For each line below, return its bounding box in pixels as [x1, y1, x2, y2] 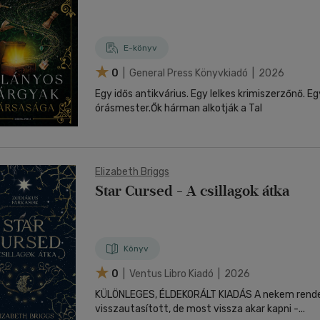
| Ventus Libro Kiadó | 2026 [121, 267, 250, 280]
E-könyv [124, 43, 157, 53]
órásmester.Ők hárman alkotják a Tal [95, 102, 262, 114]
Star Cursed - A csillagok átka [95, 182, 289, 199]
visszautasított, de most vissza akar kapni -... [95, 303, 305, 315]
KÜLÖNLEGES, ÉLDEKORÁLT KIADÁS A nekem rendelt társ [95, 289, 254, 301]
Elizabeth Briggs [95, 166, 169, 178]
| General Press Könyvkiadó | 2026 [121, 66, 284, 79]
